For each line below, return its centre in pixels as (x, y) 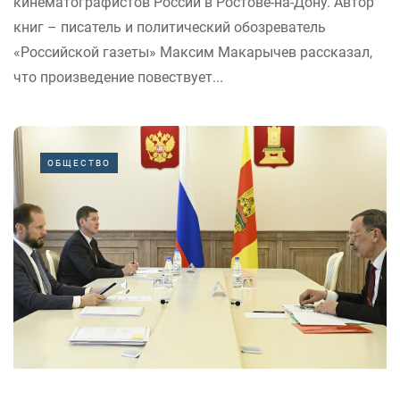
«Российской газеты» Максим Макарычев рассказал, (193, 53)
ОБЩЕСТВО (79, 163)
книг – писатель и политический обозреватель (170, 28)
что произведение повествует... (118, 78)
